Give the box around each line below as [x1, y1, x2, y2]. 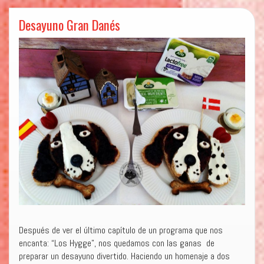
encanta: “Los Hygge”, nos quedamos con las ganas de [19, 237, 214, 250]
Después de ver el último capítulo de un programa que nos [19, 224, 223, 237]
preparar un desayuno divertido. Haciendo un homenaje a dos [19, 250, 230, 263]
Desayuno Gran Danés [19, 15, 120, 34]
